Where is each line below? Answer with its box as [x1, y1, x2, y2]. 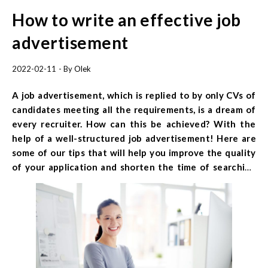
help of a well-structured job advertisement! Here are [12, 132, 256, 144]
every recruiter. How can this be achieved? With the [12, 118, 256, 129]
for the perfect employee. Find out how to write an [12, 175, 256, 187]
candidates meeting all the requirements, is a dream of [12, 103, 256, 115]
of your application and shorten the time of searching [12, 161, 256, 172]
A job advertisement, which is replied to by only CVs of [12, 89, 256, 100]
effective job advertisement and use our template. [12, 190, 233, 201]
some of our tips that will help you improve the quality [12, 147, 256, 158]
